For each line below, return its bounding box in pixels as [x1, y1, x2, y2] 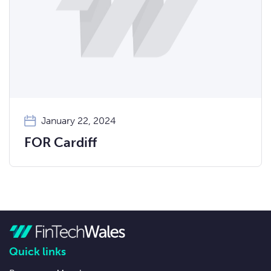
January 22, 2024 [41, 114, 116, 126]
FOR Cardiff [24, 134, 97, 151]
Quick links [9, 244, 66, 258]
